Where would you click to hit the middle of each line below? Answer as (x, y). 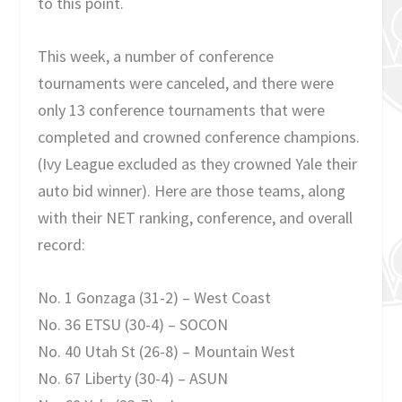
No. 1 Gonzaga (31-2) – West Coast (155, 297)
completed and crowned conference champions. (199, 137)
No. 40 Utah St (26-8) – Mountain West (167, 351)
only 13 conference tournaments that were (182, 110)
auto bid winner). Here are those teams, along (192, 191)
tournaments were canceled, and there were (186, 83)
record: (62, 245)
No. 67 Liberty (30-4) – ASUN (133, 378)
